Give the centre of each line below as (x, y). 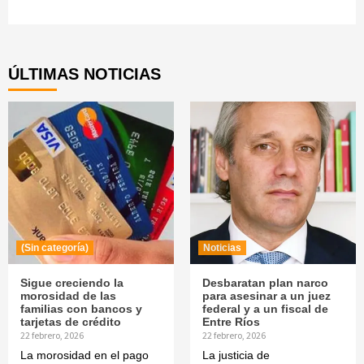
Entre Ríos (231, 321)
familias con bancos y (81, 308)
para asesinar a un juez (266, 295)
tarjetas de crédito (71, 321)
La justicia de (236, 355)
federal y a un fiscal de (265, 308)
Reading (67, 43)
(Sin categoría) (55, 247)
